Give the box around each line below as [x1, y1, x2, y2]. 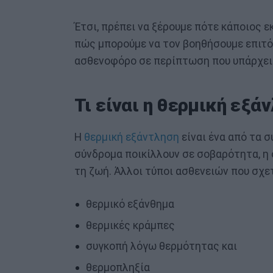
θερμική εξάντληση [84, 130, 179, 143]
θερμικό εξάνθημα [85, 198, 174, 211]
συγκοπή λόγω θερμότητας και [85, 240, 237, 253]
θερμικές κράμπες [85, 219, 175, 232]
